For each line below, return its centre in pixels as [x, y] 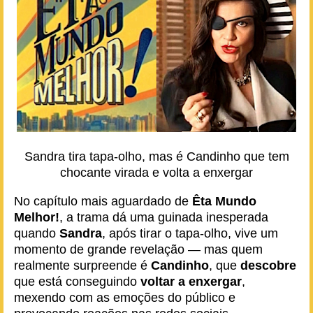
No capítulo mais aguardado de [103, 201]
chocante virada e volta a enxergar [156, 173]
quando [37, 233]
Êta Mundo [224, 201]
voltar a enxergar [191, 282]
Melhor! [37, 217]
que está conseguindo [77, 282]
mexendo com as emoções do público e [125, 298]
